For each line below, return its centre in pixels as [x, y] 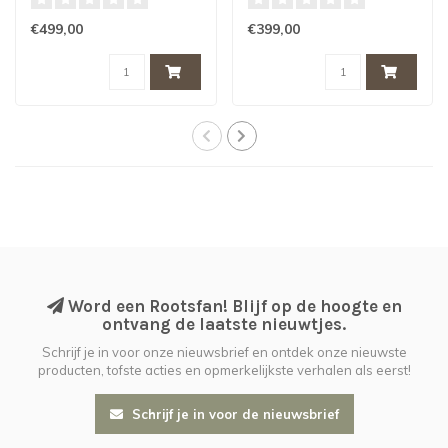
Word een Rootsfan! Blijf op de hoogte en [232, 306]
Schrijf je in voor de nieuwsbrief [233, 414]
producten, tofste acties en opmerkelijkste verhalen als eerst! [224, 370]
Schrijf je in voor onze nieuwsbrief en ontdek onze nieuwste [224, 352]
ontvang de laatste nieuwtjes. [224, 324]
